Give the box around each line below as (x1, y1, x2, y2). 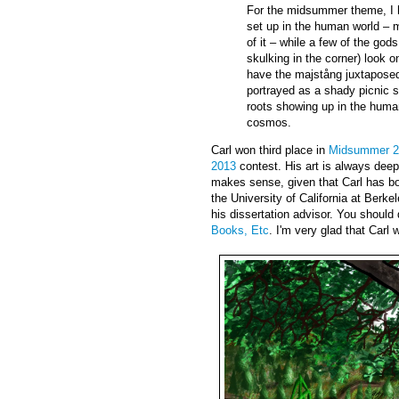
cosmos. (247, 116, 291, 130)
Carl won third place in (211, 143, 329, 158)
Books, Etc (211, 224, 269, 238)
